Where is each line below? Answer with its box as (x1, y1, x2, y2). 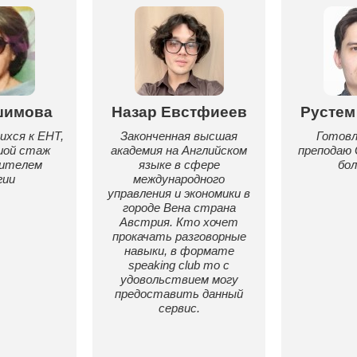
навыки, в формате (124, 244, 234, 257)
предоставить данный (115, 287, 243, 300)
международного (133, 172, 225, 186)
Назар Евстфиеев (111, 104, 247, 120)
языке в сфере (138, 158, 220, 171)
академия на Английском (111, 143, 247, 157)
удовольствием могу (120, 273, 238, 286)
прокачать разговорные (112, 229, 246, 243)
